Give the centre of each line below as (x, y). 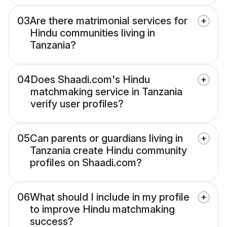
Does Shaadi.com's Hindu (90, 80)
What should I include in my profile (110, 197)
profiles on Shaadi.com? (86, 163)
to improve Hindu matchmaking (102, 210)
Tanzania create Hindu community (108, 151)
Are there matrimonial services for (109, 21)
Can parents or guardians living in (106, 139)
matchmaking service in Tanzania (106, 92)
